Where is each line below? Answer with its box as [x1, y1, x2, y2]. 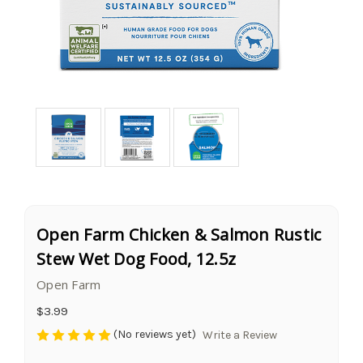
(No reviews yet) [113, 327, 196, 341]
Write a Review [202, 328, 277, 342]
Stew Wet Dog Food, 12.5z [36, 247, 236, 270]
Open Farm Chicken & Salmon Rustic [36, 223, 322, 246]
